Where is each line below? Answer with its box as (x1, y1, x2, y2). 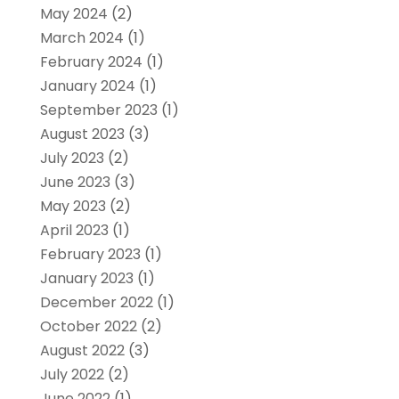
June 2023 (39, 171, 110, 192)
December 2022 (39, 291, 153, 313)
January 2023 (39, 267, 134, 289)
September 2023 (39, 99, 158, 120)
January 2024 (39, 75, 135, 96)
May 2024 (39, 3, 108, 24)
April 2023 (39, 219, 109, 240)
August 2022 (39, 339, 125, 361)
